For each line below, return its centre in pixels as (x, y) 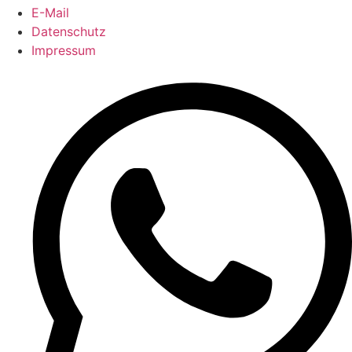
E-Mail (50, 13)
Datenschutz (69, 31)
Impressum (64, 50)
